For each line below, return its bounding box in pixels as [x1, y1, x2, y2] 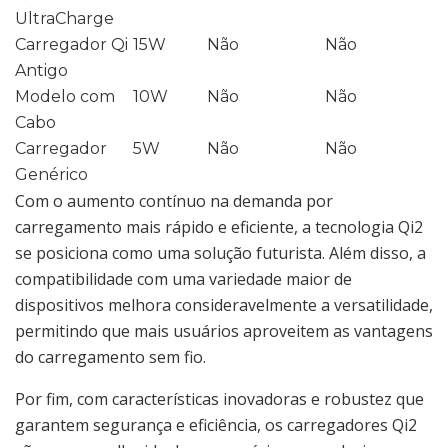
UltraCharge [15, 9, 114, 29]
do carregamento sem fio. [15, 346, 206, 369]
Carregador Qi [15, 35, 128, 55]
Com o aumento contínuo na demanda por [15, 190, 333, 213]
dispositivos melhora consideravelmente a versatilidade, [15, 294, 433, 317]
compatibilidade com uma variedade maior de [15, 268, 352, 291]
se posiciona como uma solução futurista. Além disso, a [15, 242, 426, 265]
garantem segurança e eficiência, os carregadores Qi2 [15, 414, 417, 437]
